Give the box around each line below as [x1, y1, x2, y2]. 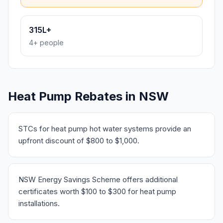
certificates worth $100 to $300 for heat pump [18, 187, 176, 196]
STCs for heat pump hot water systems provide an [18, 124, 191, 133]
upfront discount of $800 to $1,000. [18, 136, 139, 145]
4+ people [29, 38, 64, 47]
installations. [18, 199, 60, 208]
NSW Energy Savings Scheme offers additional [18, 175, 178, 184]
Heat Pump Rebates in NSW [8, 89, 169, 104]
